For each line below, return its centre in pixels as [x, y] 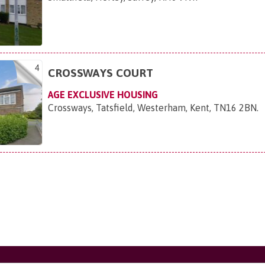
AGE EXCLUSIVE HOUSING [103, 94]
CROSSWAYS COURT [101, 72]
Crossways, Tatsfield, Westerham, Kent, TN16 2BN [153, 107]
